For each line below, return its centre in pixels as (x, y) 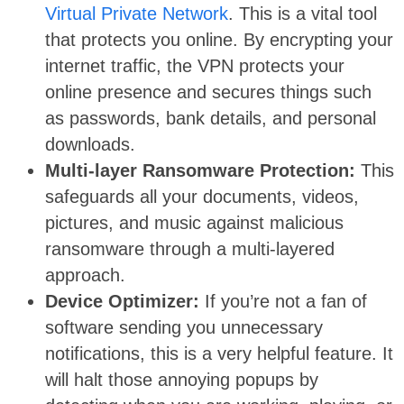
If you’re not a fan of (286, 302)
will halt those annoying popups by (182, 380)
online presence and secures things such (208, 92)
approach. (85, 275)
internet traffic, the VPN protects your (195, 66)
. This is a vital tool (303, 14)
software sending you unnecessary (184, 328)
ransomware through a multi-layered (190, 249)
